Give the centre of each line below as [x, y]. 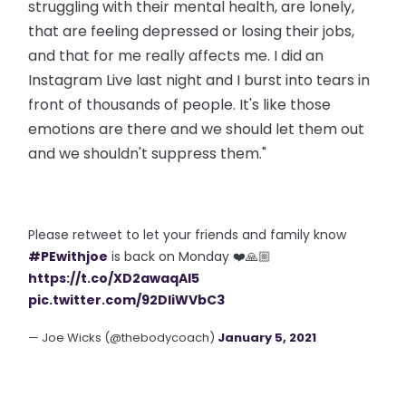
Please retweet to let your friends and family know [188, 235]
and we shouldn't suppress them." [148, 154]
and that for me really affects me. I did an [176, 56]
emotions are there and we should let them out [197, 129]
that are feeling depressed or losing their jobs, [192, 31]
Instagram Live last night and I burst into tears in [199, 80]
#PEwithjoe [68, 256]
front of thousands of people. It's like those [180, 105]
